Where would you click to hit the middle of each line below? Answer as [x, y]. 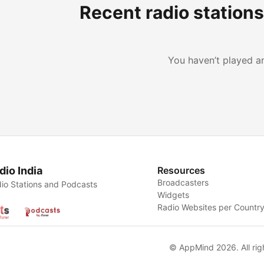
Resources [181, 170]
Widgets [174, 195]
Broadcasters [183, 182]
